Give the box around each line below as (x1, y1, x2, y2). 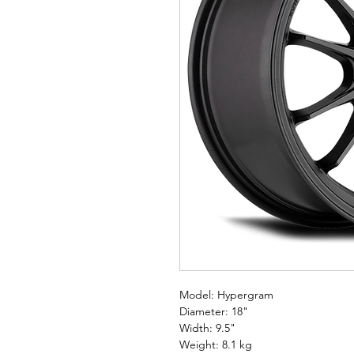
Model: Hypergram (179, 288, 273, 303)
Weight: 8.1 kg (179, 337, 252, 352)
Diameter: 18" (179, 304, 248, 319)
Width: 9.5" (179, 321, 235, 336)
